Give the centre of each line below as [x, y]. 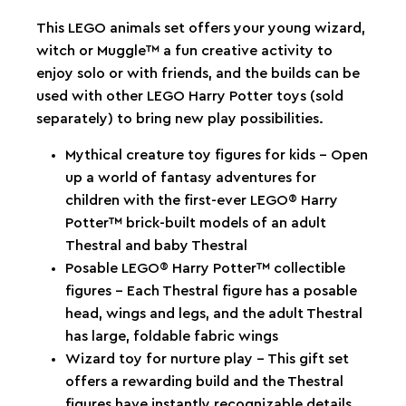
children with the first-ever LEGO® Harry [202, 200]
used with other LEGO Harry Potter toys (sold [190, 96]
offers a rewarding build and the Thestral [204, 381]
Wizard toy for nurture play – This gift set [207, 358]
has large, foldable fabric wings [172, 336]
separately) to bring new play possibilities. [180, 118]
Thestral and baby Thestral [156, 245]
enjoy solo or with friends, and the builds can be [198, 73]
